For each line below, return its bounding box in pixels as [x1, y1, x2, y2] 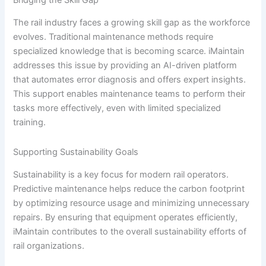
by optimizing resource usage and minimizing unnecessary [13, 198, 250, 209]
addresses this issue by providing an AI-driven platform [13, 60, 237, 71]
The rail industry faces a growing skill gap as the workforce [13, 17, 251, 28]
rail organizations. [13, 240, 85, 252]
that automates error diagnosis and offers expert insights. [13, 74, 246, 85]
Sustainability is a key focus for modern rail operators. [13, 169, 229, 180]
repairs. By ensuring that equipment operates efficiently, [13, 212, 238, 223]
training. [13, 117, 46, 128]
